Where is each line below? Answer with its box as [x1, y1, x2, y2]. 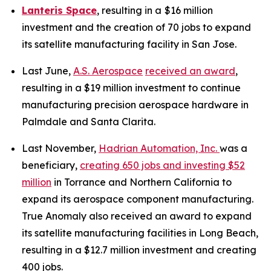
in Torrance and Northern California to [51, 176, 232, 188]
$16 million [165, 4, 213, 16]
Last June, [22, 65, 73, 77]
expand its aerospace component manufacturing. [22, 193, 253, 205]
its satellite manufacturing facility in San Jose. [22, 38, 237, 50]
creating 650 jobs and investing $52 [80, 159, 245, 171]
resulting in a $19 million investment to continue [22, 82, 241, 94]
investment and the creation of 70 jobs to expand [22, 21, 251, 33]
